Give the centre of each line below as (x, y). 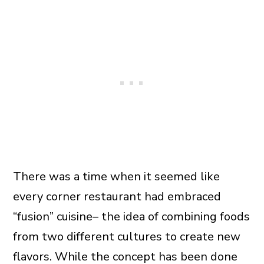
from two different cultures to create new (126, 237)
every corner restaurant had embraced (117, 197)
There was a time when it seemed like (116, 177)
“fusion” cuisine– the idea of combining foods (131, 217)
